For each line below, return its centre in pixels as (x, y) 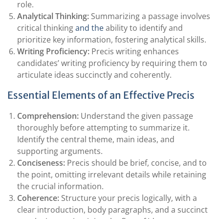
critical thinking (46, 28)
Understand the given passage (136, 116)
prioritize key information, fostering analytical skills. (112, 40)
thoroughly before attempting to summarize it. (103, 128)
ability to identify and (143, 28)
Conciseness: (41, 163)
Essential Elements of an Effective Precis (101, 95)
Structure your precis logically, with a (128, 198)
